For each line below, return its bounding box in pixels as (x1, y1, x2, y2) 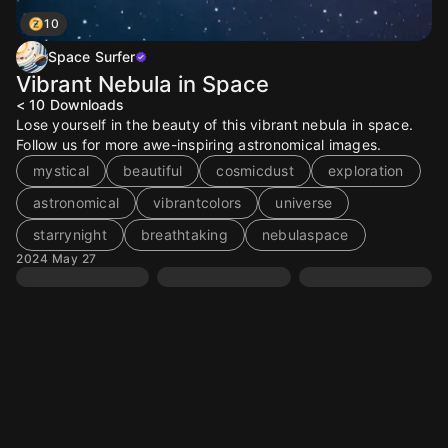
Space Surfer (48, 48, 136, 65)
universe (275, 194, 333, 211)
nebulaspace (261, 226, 349, 243)
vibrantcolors (153, 194, 242, 211)
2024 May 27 (16, 251, 97, 266)
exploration (327, 162, 404, 179)
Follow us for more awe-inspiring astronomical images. (16, 136, 382, 153)
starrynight (33, 226, 107, 243)
